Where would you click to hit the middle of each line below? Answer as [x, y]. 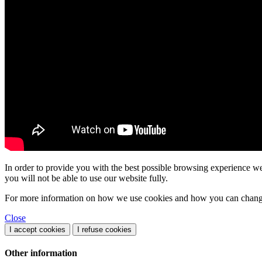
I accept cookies [37, 229]
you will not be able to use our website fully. [86, 178]
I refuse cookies [104, 229]
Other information [41, 253]
